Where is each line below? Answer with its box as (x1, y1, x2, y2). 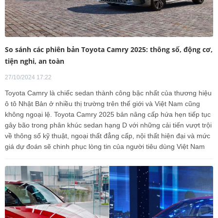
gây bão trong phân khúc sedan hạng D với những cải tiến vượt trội (5, 121, 212, 129)
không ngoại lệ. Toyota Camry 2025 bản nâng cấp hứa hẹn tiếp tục (5, 110, 211, 119)
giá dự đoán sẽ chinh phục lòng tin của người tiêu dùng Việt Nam (5, 143, 205, 151)
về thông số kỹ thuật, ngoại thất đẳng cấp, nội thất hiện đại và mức (5, 132, 210, 140)
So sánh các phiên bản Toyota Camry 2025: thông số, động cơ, (5, 45, 213, 54)
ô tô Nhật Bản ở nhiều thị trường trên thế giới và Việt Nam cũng (5, 100, 200, 108)
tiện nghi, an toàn (5, 56, 64, 66)
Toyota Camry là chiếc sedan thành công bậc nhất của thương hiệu (5, 89, 212, 97)
